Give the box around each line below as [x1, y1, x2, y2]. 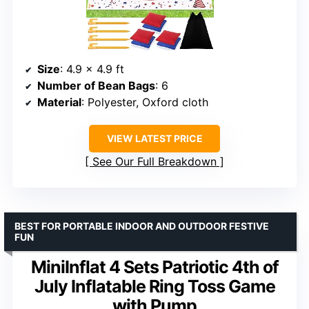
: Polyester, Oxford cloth [81, 94, 208, 109]
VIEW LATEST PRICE [106, 132, 203, 144]
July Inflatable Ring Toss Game [34, 275, 275, 297]
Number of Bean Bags [37, 78, 155, 92]
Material [37, 94, 81, 109]
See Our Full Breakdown [92, 154, 217, 168]
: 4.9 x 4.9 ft [60, 61, 124, 76]
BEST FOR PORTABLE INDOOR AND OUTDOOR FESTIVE [14, 219, 269, 232]
